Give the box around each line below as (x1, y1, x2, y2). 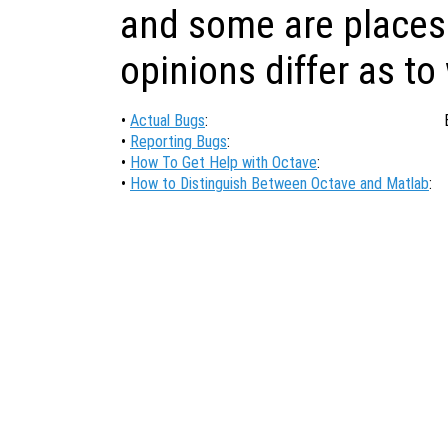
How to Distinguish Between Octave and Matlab (130, 173, 429, 193)
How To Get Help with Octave (130, 152, 317, 172)
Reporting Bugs (130, 131, 227, 151)
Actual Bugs (130, 110, 205, 130)
